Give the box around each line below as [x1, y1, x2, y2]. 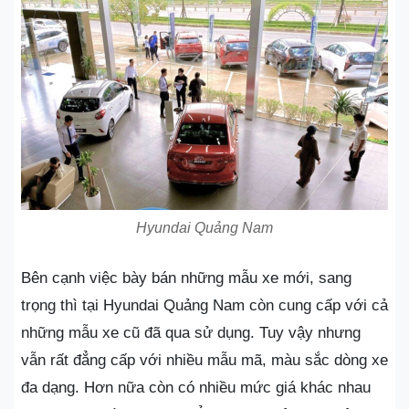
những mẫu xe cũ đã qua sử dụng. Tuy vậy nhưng [21, 324, 361, 341]
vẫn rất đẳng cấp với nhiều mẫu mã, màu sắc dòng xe [21, 351, 388, 369]
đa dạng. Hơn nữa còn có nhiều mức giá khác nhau [21, 379, 371, 396]
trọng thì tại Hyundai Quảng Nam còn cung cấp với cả [21, 297, 388, 314]
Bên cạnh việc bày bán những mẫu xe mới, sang [21, 269, 351, 287]
